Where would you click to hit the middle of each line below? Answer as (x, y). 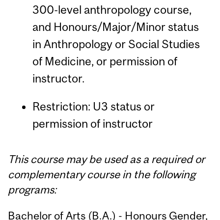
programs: (32, 190)
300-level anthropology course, (112, 9)
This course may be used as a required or (107, 159)
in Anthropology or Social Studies (116, 44)
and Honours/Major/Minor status (115, 27)
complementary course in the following (102, 175)
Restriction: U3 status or (93, 106)
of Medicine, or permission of (105, 61)
